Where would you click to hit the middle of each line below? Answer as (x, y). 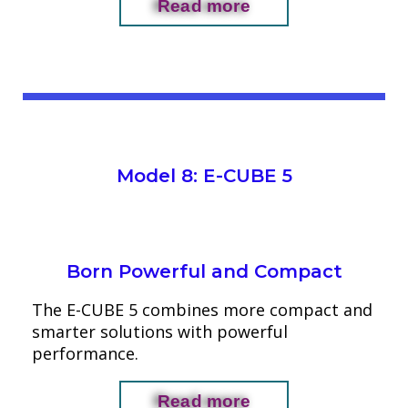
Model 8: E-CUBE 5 (204, 175)
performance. (85, 353)
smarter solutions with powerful (160, 331)
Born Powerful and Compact (204, 271)
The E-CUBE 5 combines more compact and (202, 309)
